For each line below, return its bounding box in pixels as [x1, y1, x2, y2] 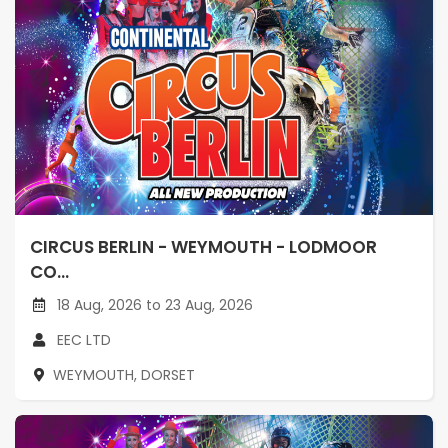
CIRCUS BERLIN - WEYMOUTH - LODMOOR [30, 234, 377, 259]
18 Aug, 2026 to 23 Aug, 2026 [53, 294, 253, 315]
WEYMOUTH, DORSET [53, 364, 195, 385]
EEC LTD [57, 329, 111, 350]
